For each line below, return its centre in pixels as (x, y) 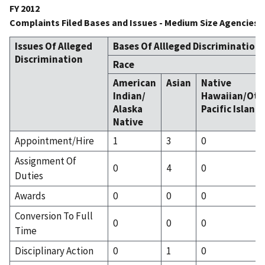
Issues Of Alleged (54, 46)
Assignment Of (46, 161)
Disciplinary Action (54, 251)
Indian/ (129, 96)
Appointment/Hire (54, 140)
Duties (29, 175)
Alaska (128, 109)
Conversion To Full (54, 216)
